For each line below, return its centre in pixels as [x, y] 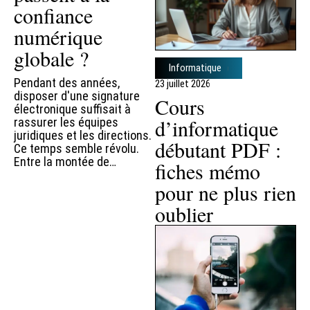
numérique [58, 37]
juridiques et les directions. [83, 136]
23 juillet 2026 [183, 84]
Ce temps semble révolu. [76, 149]
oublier [184, 214]
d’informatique [217, 128]
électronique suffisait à [72, 109]
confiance [53, 16]
